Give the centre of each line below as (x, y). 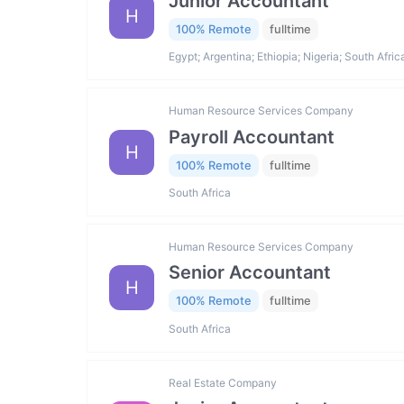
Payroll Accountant (252, 137)
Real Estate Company (223, 382)
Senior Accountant (250, 273)
